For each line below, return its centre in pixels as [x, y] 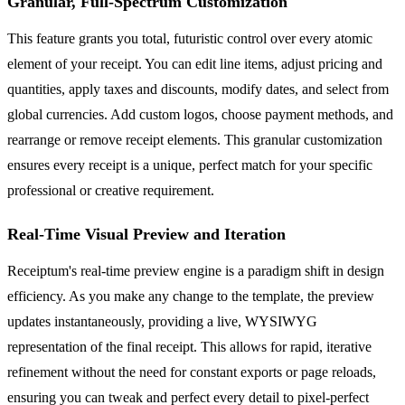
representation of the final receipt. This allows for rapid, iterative [189, 346]
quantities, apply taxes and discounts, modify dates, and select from [198, 89]
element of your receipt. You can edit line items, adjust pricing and [195, 63]
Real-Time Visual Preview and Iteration [146, 234]
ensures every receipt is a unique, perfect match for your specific [190, 165]
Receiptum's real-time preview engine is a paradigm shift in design [196, 270]
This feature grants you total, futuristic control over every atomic [190, 38]
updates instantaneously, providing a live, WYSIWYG [162, 321]
